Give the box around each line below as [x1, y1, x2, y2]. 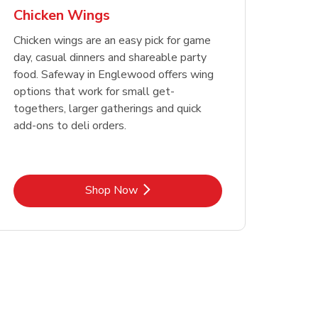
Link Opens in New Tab [116, 181, 233, 197]
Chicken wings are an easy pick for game [13, 33, 211, 49]
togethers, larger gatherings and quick [13, 101, 202, 117]
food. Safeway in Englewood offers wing [13, 67, 214, 83]
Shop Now [84, 182, 138, 198]
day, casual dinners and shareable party [13, 50, 207, 66]
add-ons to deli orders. [13, 118, 126, 134]
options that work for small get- [13, 84, 175, 100]
